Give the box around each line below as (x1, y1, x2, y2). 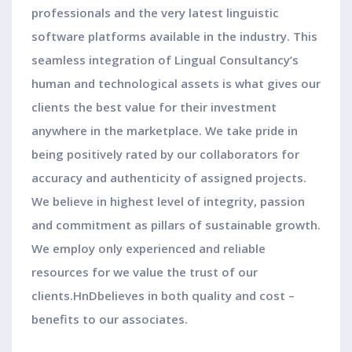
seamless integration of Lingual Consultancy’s (31, 52, 299, 68)
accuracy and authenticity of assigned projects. (31, 170, 306, 186)
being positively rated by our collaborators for (31, 146, 299, 163)
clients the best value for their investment (31, 99, 277, 115)
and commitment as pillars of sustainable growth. (31, 217, 321, 233)
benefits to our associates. (31, 311, 188, 328)
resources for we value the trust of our (31, 264, 258, 280)
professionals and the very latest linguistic (31, 5, 279, 21)
